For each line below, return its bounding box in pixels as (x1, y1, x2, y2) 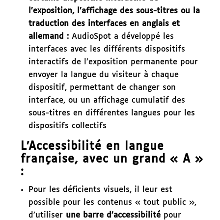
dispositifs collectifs (28, 121, 107, 130)
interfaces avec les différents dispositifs (28, 45, 185, 54)
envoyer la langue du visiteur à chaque (28, 70, 179, 79)
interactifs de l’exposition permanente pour (28, 57, 198, 66)
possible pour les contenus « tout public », (28, 198, 196, 207)
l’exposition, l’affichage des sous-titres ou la (28, 6, 200, 15)
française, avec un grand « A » (20, 153, 203, 165)
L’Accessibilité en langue (20, 140, 164, 152)
